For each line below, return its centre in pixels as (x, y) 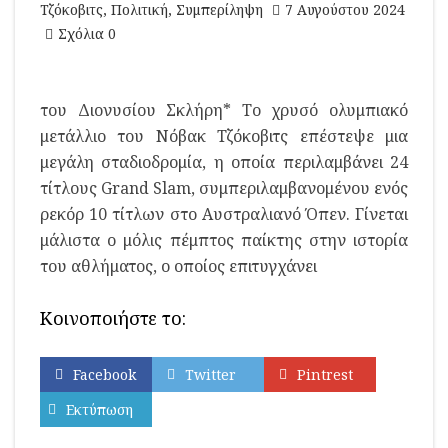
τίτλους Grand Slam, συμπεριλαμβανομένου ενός (224, 188)
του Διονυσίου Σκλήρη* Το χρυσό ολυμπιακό (224, 110)
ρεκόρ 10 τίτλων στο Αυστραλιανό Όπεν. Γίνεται (224, 214)
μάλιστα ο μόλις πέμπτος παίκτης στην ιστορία (224, 240)
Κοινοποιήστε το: (113, 318)
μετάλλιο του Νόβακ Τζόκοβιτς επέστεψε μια (224, 136)
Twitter (210, 374)
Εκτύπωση (99, 409)
